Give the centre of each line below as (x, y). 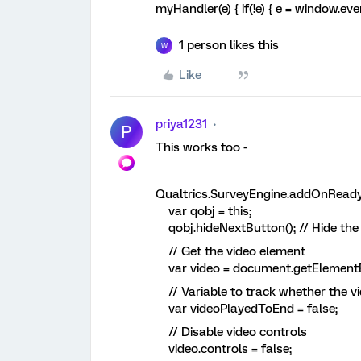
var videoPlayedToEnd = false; (247, 309)
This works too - (203, 147)
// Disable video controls (231, 332)
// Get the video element (230, 251)
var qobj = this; (203, 211)
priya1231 (181, 124)
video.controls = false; (224, 349)
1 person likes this (229, 45)
